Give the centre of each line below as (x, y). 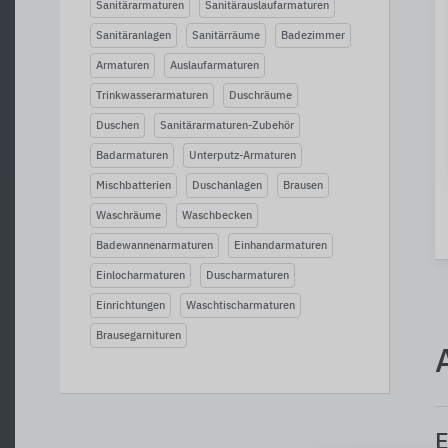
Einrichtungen (130, 305)
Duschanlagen (227, 185)
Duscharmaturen (247, 275)
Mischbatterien (133, 185)
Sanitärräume (226, 35)
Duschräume (260, 95)
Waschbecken (217, 215)
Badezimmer (313, 35)
